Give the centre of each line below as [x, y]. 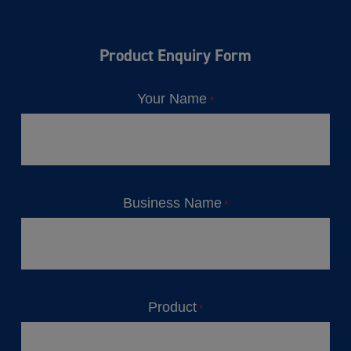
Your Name [172, 99]
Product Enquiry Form [175, 56]
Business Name [172, 203]
